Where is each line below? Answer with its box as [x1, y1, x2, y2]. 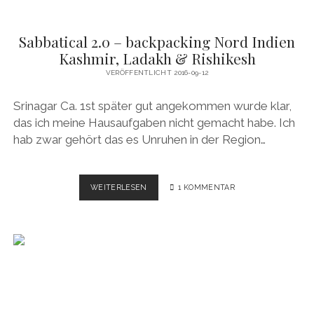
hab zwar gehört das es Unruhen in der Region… [13, 132, 266, 146]
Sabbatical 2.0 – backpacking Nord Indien [19, 32, 295, 52]
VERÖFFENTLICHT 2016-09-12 [105, 69, 209, 77]
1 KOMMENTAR [178, 183, 235, 192]
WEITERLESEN [90, 183, 147, 192]
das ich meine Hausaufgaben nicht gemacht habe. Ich [13, 115, 295, 130]
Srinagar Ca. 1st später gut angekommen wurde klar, [13, 98, 292, 113]
